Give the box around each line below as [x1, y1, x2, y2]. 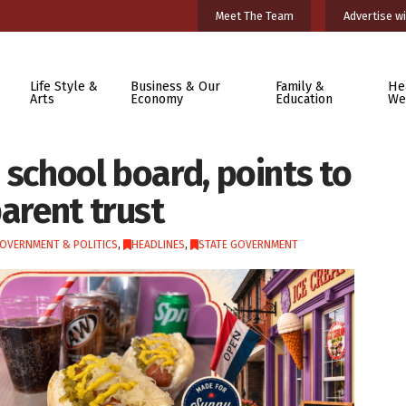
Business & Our [130, 78, 221, 94]
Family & [275, 78, 324, 94]
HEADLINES [130, 238, 185, 251]
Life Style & [29, 78, 98, 94]
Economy [130, 91, 184, 107]
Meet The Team [215, 8, 294, 23]
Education [275, 91, 333, 107]
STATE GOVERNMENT [198, 238, 298, 251]
